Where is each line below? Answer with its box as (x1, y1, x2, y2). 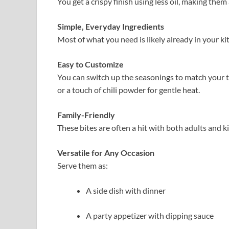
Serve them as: (57, 160, 108, 170)
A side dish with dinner (86, 185, 166, 195)
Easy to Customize (57, 59, 124, 69)
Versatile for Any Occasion (57, 147, 154, 157)
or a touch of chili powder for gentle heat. (57, 84, 200, 95)
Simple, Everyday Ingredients (57, 21, 164, 31)
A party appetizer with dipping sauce (86, 210, 214, 220)
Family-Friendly (57, 109, 115, 120)
